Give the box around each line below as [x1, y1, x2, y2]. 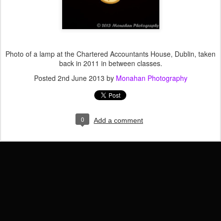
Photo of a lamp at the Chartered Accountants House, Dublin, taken [5, 48, 216, 59]
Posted [34, 73, 58, 83]
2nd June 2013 [57, 73, 105, 83]
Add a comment [94, 116, 143, 124]
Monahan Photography [115, 73, 187, 83]
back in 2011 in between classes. [59, 58, 162, 68]
